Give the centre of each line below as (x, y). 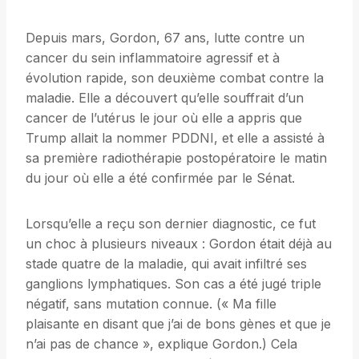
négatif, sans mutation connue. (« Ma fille (151, 304)
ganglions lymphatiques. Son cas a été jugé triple (173, 284)
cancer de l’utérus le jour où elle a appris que (164, 118)
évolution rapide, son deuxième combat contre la (175, 78)
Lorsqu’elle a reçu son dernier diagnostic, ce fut (171, 224)
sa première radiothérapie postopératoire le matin (176, 158)
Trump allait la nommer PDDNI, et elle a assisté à (175, 138)
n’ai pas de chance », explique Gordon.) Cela (161, 344)
